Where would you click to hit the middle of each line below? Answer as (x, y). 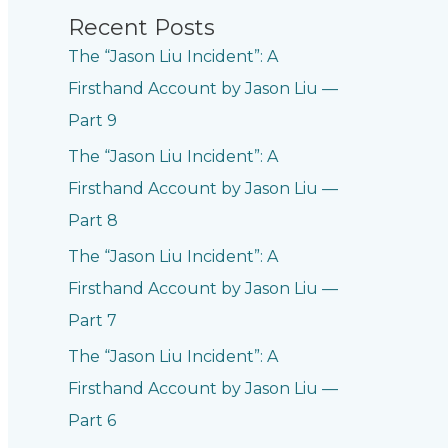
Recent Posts (141, 27)
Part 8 (93, 220)
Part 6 (92, 420)
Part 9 (92, 120)
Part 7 (92, 320)
